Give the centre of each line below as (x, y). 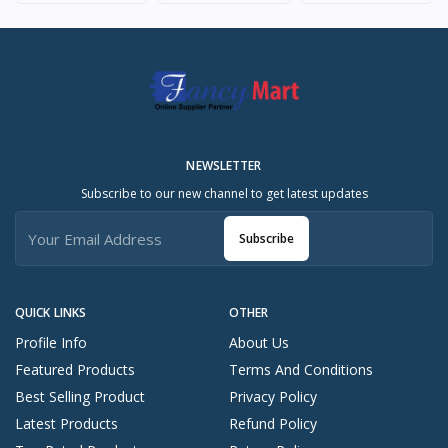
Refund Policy (273, 424)
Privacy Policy (273, 397)
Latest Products (66, 424)
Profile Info (51, 343)
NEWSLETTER (224, 166)
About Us (259, 343)
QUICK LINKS (51, 313)
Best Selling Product (80, 397)
